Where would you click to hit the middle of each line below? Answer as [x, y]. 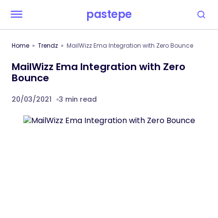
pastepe [109, 14]
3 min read [78, 99]
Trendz [48, 45]
